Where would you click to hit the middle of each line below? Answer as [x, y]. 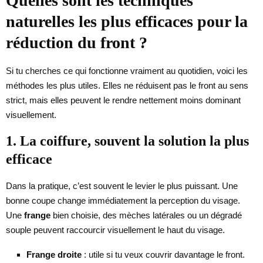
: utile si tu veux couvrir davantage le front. [163, 254]
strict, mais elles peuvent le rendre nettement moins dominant [123, 100]
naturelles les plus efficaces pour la [127, 21]
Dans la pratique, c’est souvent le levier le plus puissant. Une [122, 186]
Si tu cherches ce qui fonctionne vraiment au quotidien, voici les [127, 70]
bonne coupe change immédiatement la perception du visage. [123, 200]
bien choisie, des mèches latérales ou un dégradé [146, 215]
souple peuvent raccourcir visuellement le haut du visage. [115, 230]
